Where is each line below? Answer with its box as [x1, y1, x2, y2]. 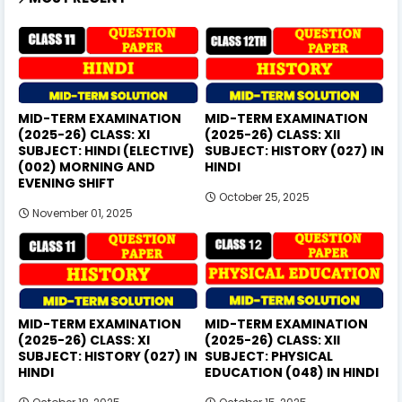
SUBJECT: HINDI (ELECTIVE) [18, 141, 195, 160]
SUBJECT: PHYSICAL [204, 346, 333, 365]
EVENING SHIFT [18, 173, 115, 192]
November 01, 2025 [32, 205, 133, 221]
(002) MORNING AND [18, 157, 155, 176]
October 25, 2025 [218, 188, 310, 205]
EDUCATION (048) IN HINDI [204, 363, 379, 381]
